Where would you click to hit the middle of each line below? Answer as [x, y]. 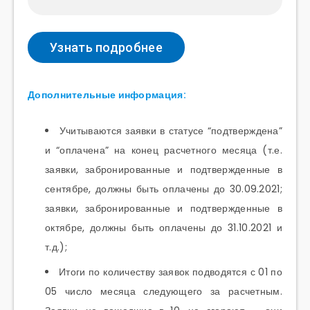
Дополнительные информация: [107, 95]
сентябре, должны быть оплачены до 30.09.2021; [164, 189]
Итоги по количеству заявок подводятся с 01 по [171, 272]
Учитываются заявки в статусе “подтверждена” [171, 131]
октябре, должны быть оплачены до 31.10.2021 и [164, 228]
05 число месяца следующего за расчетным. [164, 292]
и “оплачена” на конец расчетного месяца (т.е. [164, 151]
